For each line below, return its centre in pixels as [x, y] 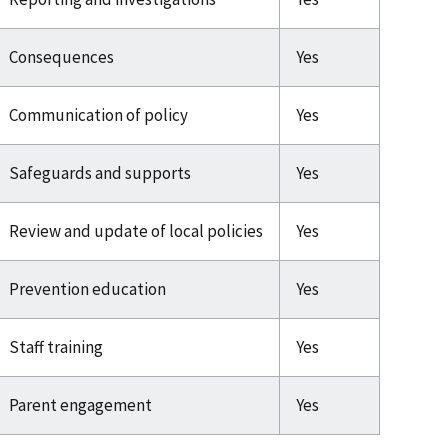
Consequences [61, 57]
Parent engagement [80, 405]
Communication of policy [98, 115]
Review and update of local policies [136, 231]
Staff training [56, 347]
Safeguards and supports [100, 173]
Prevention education [87, 289]
